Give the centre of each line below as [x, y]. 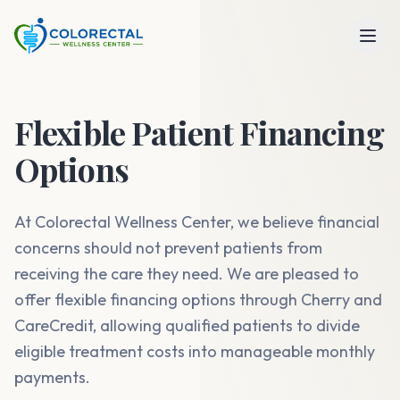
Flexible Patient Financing [199, 132]
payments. [52, 377]
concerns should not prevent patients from [168, 248]
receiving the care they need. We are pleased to [187, 274]
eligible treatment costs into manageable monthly [195, 351]
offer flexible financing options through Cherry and [198, 300]
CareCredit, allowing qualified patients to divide [187, 325]
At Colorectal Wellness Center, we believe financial [197, 222]
